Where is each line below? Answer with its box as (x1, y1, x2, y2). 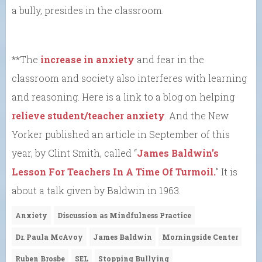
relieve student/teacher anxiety (12, 109, 165, 122)
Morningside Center (162, 232, 238, 242)
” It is (216, 165, 237, 178)
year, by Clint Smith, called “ (12, 146, 137, 159)
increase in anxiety (40, 53, 135, 65)
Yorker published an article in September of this (12, 127, 230, 140)
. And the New (165, 109, 229, 122)
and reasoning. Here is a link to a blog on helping (12, 90, 235, 103)
